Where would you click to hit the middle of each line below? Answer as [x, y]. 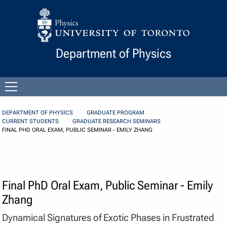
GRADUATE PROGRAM [116, 113]
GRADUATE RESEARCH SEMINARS [117, 122]
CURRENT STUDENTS [31, 122]
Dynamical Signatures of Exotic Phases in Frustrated [108, 217]
